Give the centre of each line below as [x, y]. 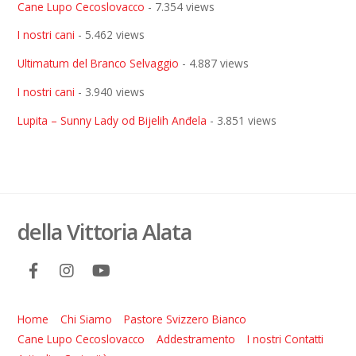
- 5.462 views [110, 35]
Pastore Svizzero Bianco [186, 319]
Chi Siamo [87, 319]
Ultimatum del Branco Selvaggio [99, 64]
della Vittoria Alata [104, 231]
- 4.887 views [214, 64]
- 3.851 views [242, 121]
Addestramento [196, 339]
